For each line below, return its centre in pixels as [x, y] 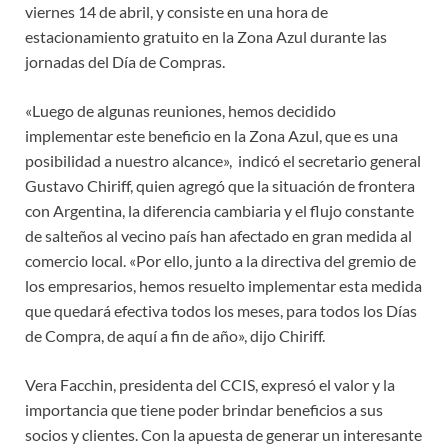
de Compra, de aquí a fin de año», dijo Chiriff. [175, 336]
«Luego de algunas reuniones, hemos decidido [180, 111]
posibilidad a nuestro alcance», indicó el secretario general [223, 161]
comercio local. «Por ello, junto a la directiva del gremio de [220, 261]
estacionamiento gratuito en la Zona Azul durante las [206, 37]
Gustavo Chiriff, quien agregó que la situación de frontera [220, 186]
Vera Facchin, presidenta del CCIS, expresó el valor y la [210, 385]
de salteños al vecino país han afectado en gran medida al [218, 236]
